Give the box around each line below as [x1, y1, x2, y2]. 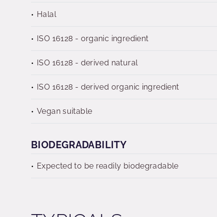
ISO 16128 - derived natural [37, 58, 138, 67]
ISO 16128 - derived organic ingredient [37, 82, 179, 92]
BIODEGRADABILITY [31, 139, 127, 151]
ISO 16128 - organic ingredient [37, 34, 149, 43]
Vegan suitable [37, 107, 93, 116]
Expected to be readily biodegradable [37, 161, 179, 170]
